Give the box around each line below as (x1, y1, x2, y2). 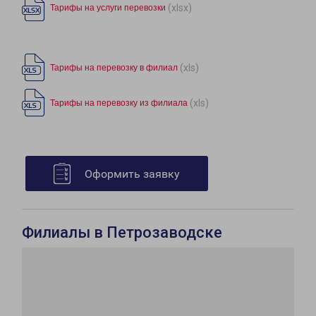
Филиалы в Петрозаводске (22, 224, 222, 242)
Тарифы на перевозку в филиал (50, 63, 178, 73)
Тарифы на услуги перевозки (50, 3, 166, 13)
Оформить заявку (85, 167, 180, 181)
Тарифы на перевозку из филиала (50, 98, 188, 109)
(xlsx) (168, 1, 192, 13)
